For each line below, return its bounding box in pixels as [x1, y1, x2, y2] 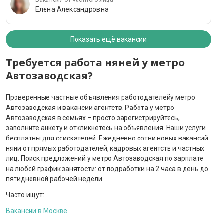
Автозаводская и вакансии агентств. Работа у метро [6, 104, 174, 112]
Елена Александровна [35, 5, 108, 14]
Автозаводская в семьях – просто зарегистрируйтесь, [6, 114, 180, 122]
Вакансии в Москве [6, 207, 67, 215]
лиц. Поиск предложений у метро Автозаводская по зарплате [6, 155, 203, 163]
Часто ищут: [6, 191, 44, 199]
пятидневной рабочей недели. [6, 175, 104, 183]
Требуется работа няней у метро [6, 56, 185, 70]
